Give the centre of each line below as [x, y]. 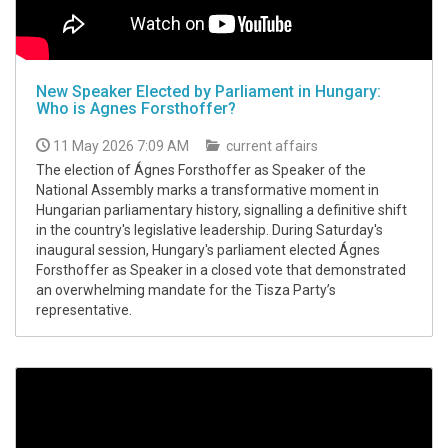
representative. [84, 310]
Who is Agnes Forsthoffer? [136, 108]
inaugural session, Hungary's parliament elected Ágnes [208, 250]
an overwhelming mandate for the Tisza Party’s [186, 290]
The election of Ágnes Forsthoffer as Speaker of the [201, 170]
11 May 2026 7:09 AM [121, 146]
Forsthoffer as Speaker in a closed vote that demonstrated [221, 270]
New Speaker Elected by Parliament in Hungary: [208, 91]
